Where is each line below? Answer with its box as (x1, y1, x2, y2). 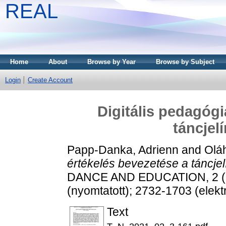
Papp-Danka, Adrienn (67, 143, 179, 156)
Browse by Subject (156, 58, 214, 66)
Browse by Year (87, 58, 136, 66)
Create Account (28, 76, 73, 84)
